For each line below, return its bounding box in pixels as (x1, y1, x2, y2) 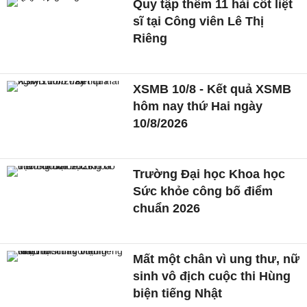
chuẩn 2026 (133, 201, 201, 215)
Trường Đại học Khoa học (133, 167, 286, 181)
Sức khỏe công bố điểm (133, 184, 273, 198)
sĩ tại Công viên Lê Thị (133, 14, 265, 29)
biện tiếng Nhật (133, 286, 223, 300)
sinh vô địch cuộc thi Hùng (133, 269, 291, 283)
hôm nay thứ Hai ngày (133, 99, 263, 114)
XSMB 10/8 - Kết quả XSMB (133, 82, 292, 97)
